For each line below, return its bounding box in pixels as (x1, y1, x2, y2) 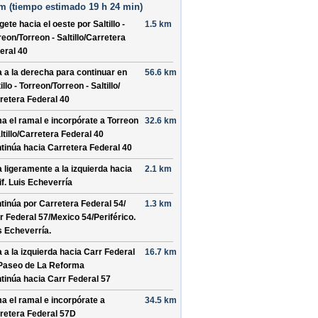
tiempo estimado (12, 1, 86, 12)
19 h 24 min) (86, 1, 143, 12)
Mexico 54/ (50, 212, 94, 222)
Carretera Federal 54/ (39, 199, 126, 209)
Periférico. (94, 212, 136, 222)
